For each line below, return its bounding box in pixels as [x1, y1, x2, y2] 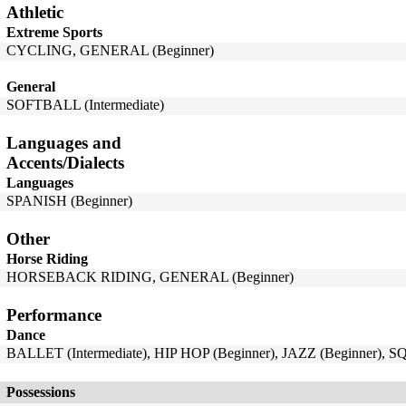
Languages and [6, 133, 121, 152]
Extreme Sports [6, 24, 102, 40]
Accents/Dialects [6, 153, 124, 172]
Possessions [6, 384, 75, 400]
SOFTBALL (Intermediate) [6, 97, 164, 112]
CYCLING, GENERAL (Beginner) [6, 43, 214, 58]
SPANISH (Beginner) [6, 193, 132, 208]
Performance [6, 305, 101, 324]
